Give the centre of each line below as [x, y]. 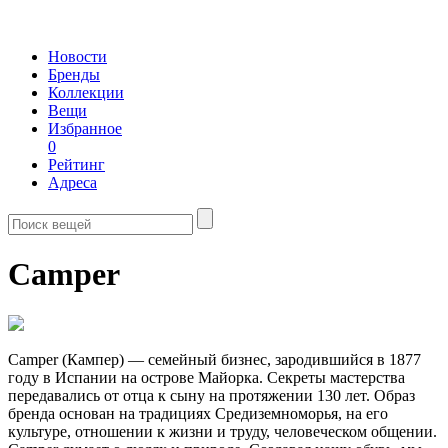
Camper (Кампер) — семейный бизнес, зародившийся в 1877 [214, 359]
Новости [77, 56]
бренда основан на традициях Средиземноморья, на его [198, 413]
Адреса [72, 182]
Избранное [85, 128]
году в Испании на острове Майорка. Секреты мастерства [206, 377]
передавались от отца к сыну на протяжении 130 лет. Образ [211, 395]
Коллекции [86, 92]
